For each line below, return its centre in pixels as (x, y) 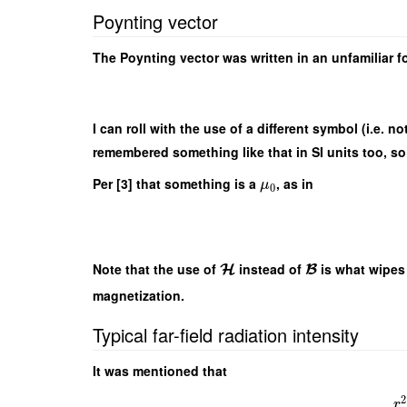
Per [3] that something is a (176, 184)
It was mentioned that (160, 370)
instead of (271, 269)
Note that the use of (156, 269)
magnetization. (139, 295)
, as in (295, 184)
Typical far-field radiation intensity (226, 334)
